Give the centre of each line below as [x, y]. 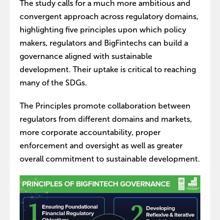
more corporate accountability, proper [90, 132]
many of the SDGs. [53, 83]
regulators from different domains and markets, [106, 119]
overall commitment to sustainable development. [110, 159]
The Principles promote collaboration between [105, 106]
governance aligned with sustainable [86, 56]
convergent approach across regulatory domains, [109, 16]
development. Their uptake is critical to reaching [108, 69]
